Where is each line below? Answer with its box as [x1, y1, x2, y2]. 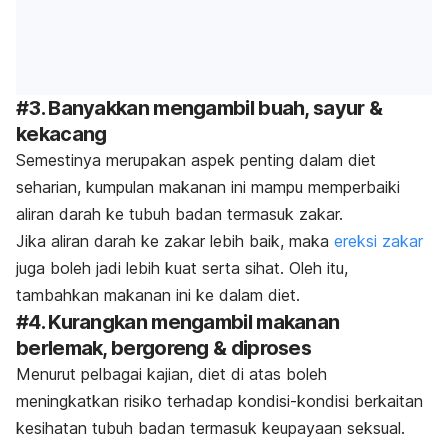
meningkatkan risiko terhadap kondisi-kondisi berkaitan [16, 391, 423, 412]
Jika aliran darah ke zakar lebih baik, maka [16, 231, 334, 252]
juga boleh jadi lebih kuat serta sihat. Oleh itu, [16, 258, 348, 279]
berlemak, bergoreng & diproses [16, 336, 312, 361]
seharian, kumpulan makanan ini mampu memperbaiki [16, 177, 400, 198]
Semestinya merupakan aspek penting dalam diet [16, 150, 376, 171]
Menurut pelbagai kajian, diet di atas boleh [16, 364, 327, 385]
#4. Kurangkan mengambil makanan [16, 310, 340, 335]
